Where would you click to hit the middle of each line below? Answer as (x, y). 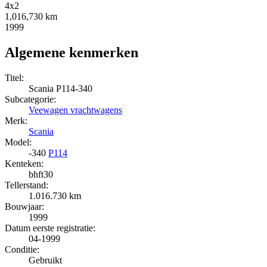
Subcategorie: (30, 99)
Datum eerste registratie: (50, 228)
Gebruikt (45, 260)
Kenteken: (24, 163)
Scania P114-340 (60, 88)
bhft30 (41, 174)
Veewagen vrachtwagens (75, 110)
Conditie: (22, 249)
